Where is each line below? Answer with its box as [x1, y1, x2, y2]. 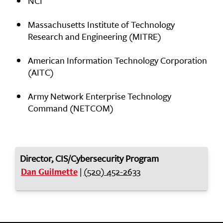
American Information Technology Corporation [28, 54, 207, 67]
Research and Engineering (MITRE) [28, 30, 161, 43]
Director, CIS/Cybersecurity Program [20, 152, 159, 165]
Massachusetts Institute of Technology [28, 18, 175, 31]
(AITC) [28, 66, 54, 79]
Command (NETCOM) [28, 102, 113, 114]
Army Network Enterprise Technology [28, 90, 171, 103]
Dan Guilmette [21, 166, 78, 177]
